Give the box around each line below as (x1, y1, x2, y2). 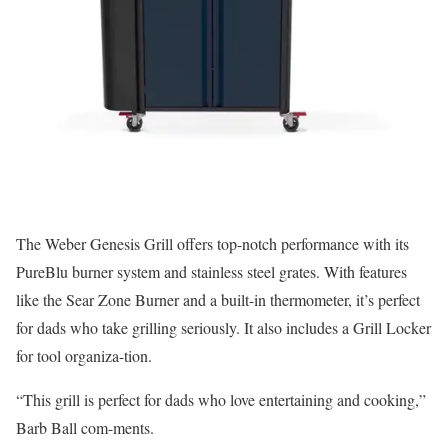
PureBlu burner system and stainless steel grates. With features (16, 260, 407, 282)
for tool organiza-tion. (16, 344, 152, 366)
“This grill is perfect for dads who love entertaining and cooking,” (16, 388, 426, 410)
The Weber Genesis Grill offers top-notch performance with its (16, 232, 409, 254)
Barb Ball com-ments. (16, 416, 154, 438)
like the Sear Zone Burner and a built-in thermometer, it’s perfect (16, 288, 420, 310)
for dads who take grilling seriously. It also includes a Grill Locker (16, 316, 431, 338)
